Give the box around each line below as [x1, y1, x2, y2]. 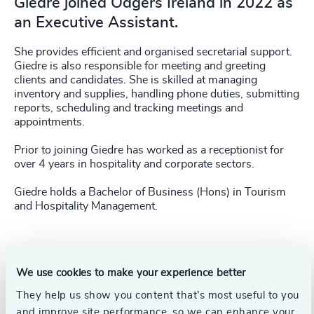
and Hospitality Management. [14, 200, 158, 212]
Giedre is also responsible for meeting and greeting [14, 60, 266, 71]
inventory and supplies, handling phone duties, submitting [14, 88, 299, 100]
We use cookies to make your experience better [16, 267, 246, 278]
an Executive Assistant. [14, 15, 178, 30]
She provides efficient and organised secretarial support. [14, 46, 292, 57]
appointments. [14, 116, 85, 128]
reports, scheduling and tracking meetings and [14, 102, 243, 114]
